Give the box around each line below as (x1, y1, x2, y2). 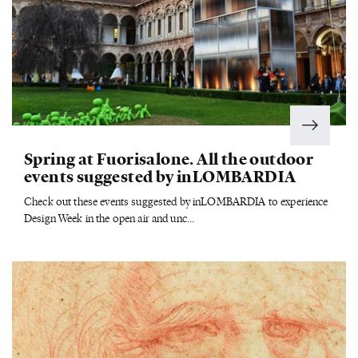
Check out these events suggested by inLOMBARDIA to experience (24, 193, 328, 209)
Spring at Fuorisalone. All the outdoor (24, 147, 314, 169)
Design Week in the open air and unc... (24, 210, 195, 226)
